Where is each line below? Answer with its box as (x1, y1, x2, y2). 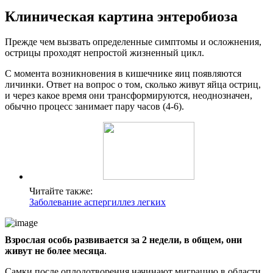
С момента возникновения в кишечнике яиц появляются (5, 68, 241, 79)
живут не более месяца (5, 246, 104, 257)
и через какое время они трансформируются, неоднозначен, (5, 90, 252, 101)
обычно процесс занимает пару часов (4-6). (5, 101, 184, 112)
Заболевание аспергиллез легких (29, 197, 166, 208)
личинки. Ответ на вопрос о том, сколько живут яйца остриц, (5, 79, 261, 90)
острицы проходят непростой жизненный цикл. (5, 48, 204, 58)
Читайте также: (29, 186, 93, 197)
